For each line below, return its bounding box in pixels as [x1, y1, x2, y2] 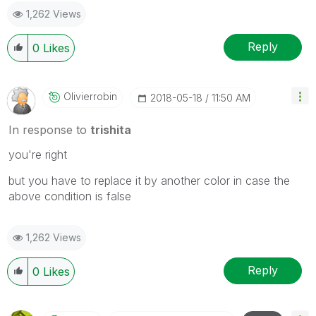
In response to [8, 122, 90, 137]
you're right [8, 147, 67, 162]
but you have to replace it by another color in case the [8, 173, 290, 188]
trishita [90, 122, 131, 137]
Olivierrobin [63, 90, 117, 102]
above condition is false [8, 188, 131, 203]
